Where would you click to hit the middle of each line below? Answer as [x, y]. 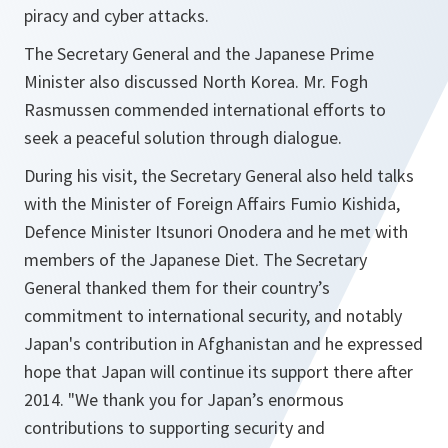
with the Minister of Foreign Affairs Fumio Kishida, [212, 203]
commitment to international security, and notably [213, 315]
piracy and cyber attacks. [116, 15]
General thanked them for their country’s [177, 287]
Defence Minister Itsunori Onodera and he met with [216, 231]
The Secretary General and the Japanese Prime [199, 53]
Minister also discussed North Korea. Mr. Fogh [196, 81]
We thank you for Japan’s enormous [209, 399]
